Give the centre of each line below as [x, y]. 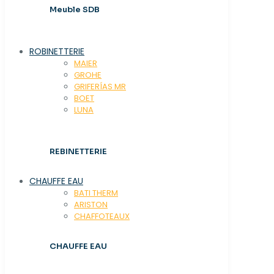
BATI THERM [96, 193]
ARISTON [91, 205]
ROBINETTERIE [57, 51]
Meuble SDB [75, 10]
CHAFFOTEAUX [102, 217]
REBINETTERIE [78, 151]
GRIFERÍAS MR [100, 86]
